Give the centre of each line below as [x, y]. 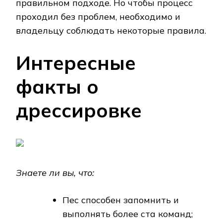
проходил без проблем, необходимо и [98, 17]
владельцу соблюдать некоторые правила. [111, 31]
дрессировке [79, 111]
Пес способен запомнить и [121, 200]
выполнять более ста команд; [128, 214]
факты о [57, 87]
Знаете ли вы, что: [55, 172]
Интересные [76, 63]
